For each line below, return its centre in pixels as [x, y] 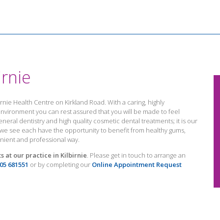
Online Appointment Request [137, 164]
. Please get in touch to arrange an [136, 155]
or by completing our [60, 164]
